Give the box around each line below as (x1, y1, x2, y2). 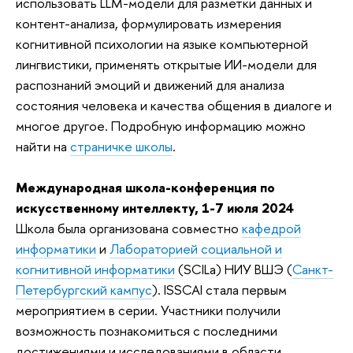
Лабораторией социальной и (110, 239, 282, 258)
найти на (16, 136, 70, 155)
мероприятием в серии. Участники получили (16, 300, 281, 319)
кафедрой (242, 218, 301, 237)
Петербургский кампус (16, 280, 152, 299)
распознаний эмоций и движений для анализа (16, 75, 284, 94)
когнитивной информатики (16, 259, 175, 278)
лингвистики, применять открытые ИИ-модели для (16, 54, 317, 73)
